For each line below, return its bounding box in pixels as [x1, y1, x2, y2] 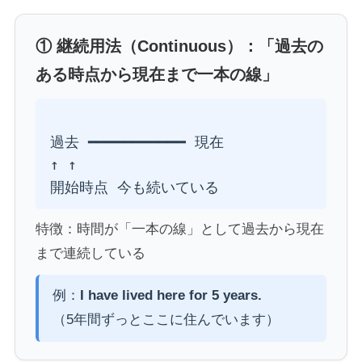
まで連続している [35, 246, 145, 262]
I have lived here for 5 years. [80, 288, 262, 304]
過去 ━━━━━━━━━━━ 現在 [49, 133, 224, 151]
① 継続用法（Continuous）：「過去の [35, 36, 323, 55]
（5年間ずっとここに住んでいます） [53, 312, 280, 328]
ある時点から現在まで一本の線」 [35, 65, 278, 83]
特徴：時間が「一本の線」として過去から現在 [35, 221, 324, 238]
